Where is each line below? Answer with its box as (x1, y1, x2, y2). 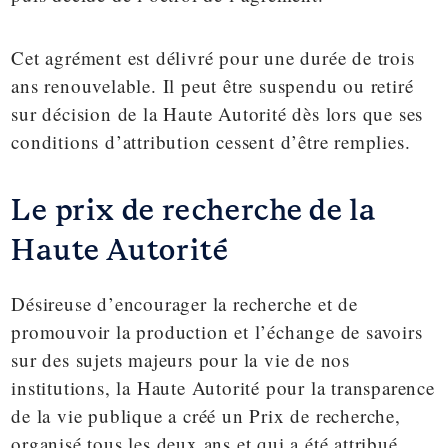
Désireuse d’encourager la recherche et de (11, 290, 359, 316)
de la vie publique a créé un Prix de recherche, (11, 402, 401, 428)
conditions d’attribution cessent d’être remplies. (11, 128, 411, 154)
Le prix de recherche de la (11, 190, 377, 231)
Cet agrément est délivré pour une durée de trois (11, 44, 415, 70)
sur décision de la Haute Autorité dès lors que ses (11, 100, 424, 126)
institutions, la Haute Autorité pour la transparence (11, 374, 435, 400)
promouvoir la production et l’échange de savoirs (11, 318, 423, 344)
